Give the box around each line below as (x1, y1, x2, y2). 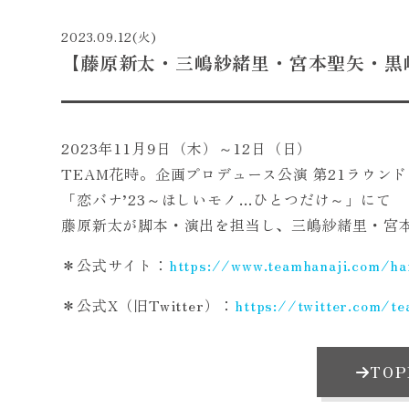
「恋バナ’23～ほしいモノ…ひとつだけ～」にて (61, 188, 392, 210)
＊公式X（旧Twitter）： (61, 294, 236, 316)
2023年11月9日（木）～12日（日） (61, 137, 313, 159)
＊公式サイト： (61, 254, 169, 276)
